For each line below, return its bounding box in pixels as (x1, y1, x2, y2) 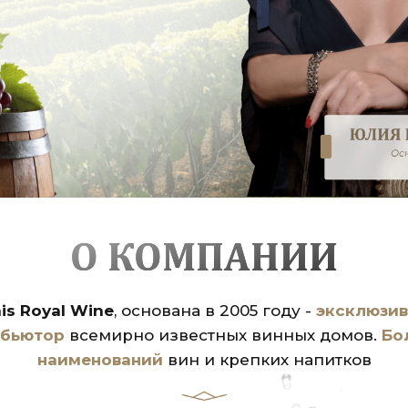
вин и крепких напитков (162, 351, 372, 369)
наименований (36, 351, 163, 369)
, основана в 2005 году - (114, 301, 316, 320)
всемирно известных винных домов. (69, 326, 382, 344)
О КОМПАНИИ (70, 240, 338, 280)
